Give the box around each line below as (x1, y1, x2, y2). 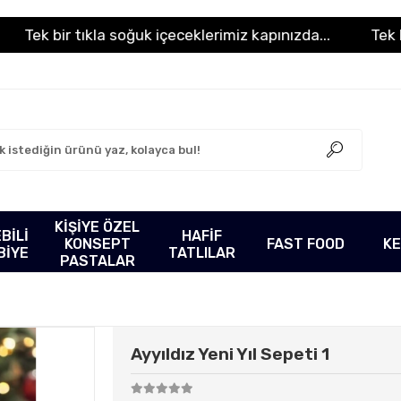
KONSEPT (64, 235, 131, 252)
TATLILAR (167, 243, 235, 261)
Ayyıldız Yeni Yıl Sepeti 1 (130, 344, 329, 364)
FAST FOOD (267, 235, 346, 252)
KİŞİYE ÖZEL (55, 218, 141, 235)
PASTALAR (59, 252, 135, 269)
